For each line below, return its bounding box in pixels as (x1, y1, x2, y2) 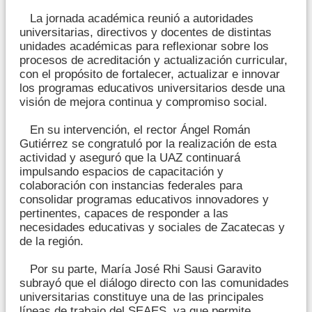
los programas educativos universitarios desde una (19, 81, 285, 95)
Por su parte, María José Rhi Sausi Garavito (19, 263, 261, 276)
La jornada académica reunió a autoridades (19, 12, 253, 26)
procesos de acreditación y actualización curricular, (19, 54, 288, 68)
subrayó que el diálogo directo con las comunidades (19, 276, 289, 290)
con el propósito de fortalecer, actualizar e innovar (19, 68, 280, 81)
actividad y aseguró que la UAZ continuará (19, 151, 240, 165)
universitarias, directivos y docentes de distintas (19, 26, 272, 40)
